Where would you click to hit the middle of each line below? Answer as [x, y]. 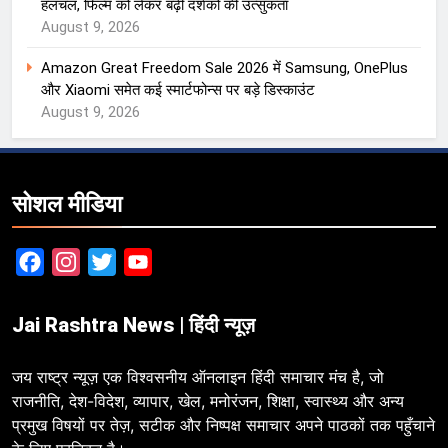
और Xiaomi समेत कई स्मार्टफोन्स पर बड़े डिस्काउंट [178, 90]
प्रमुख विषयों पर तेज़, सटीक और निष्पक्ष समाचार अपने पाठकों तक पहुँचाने [223, 425]
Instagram [115, 262]
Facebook [79, 262]
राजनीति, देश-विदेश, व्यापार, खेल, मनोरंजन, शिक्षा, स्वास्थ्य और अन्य [208, 401]
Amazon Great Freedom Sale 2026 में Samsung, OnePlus [224, 68]
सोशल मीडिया [67, 204]
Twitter [143, 262]
